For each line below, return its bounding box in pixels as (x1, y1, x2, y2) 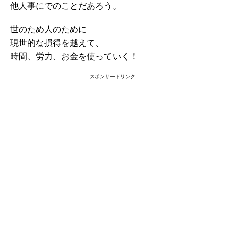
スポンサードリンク (90, 74, 135, 79)
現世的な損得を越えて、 (10, 38, 104, 48)
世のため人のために (10, 25, 87, 34)
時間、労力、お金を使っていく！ (10, 52, 138, 61)
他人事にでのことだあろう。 (10, 1, 121, 11)
